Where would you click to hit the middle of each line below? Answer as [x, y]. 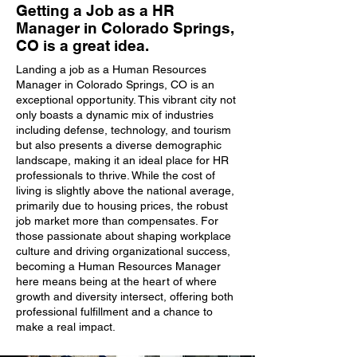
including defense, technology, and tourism [124, 130]
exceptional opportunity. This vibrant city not [126, 100]
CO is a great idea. [82, 45]
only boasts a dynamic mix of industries [115, 115]
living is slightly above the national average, [125, 190]
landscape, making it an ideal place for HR [122, 160]
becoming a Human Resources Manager [118, 266]
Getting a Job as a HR [95, 10]
